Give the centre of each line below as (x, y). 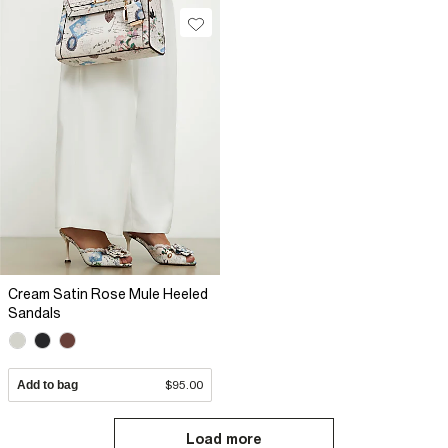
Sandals (34, 313)
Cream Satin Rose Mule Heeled (108, 294)
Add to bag (47, 385)
